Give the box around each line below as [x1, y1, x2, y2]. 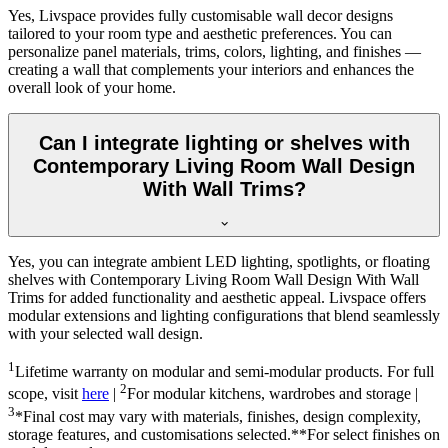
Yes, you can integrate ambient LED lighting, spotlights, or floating [8, 253, 430, 270]
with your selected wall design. [8, 325, 203, 342]
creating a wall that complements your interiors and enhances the [8, 60, 414, 78]
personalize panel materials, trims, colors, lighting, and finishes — [8, 42, 421, 60]
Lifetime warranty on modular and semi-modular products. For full [15, 363, 434, 381]
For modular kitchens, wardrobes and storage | [127, 385, 418, 403]
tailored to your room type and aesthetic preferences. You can [8, 24, 392, 42]
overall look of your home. [8, 78, 176, 96]
